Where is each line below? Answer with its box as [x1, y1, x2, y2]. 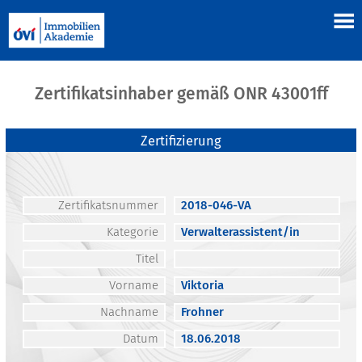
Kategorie [106, 225, 158, 240]
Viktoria [180, 278, 224, 293]
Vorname [108, 278, 158, 293]
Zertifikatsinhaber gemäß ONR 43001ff [34, 83, 328, 105]
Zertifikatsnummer [57, 198, 158, 213]
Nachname [99, 305, 158, 320]
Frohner [180, 305, 224, 320]
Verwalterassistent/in [180, 225, 300, 240]
